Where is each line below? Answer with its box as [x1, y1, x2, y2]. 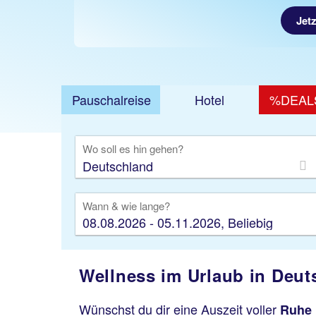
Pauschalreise [72, 90, 151, 109]
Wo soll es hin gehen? [83, 141, 183, 156]
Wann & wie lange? [83, 198, 170, 213]
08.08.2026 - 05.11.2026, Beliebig [83, 213, 273, 231]
